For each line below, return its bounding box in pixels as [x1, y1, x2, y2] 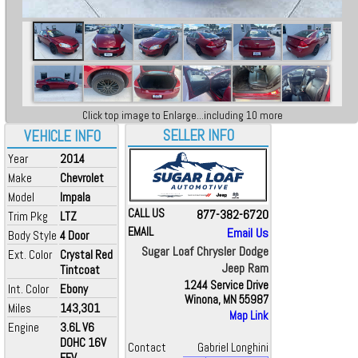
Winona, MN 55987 [185, 292, 268, 307]
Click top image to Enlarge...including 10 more [82, 109, 283, 122]
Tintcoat [60, 262, 100, 277]
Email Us [227, 225, 268, 241]
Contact [128, 340, 166, 355]
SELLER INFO [162, 126, 234, 145]
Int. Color [8, 281, 49, 296]
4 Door [60, 228, 89, 243]
